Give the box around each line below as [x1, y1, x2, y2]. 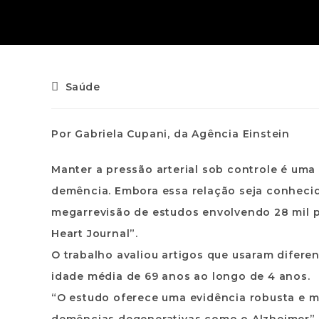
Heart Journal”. [51, 227, 139, 240]
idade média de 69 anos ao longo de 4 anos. [51, 270, 310, 283]
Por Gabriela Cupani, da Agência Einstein [51, 127, 290, 140]
